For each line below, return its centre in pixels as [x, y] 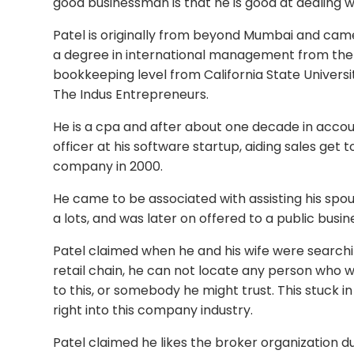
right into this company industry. [153, 310]
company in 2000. [108, 166]
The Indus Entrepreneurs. [131, 94]
